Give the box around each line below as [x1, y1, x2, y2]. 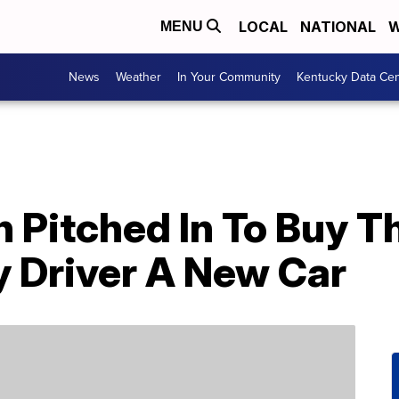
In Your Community [177, 68, 281, 86]
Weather [116, 68, 161, 86]
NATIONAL [300, 18, 376, 36]
